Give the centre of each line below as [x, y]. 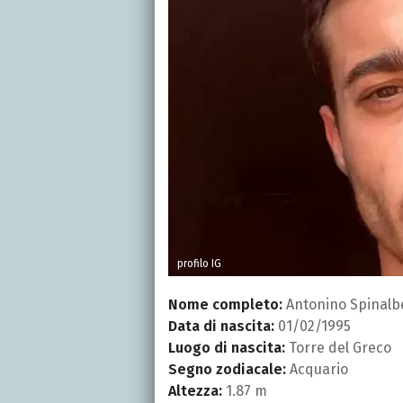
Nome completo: [225, 304]
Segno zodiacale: [227, 369]
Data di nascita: [221, 326]
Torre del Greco [338, 347]
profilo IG [199, 263]
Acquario [317, 369]
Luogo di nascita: [227, 347]
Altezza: [195, 390]
